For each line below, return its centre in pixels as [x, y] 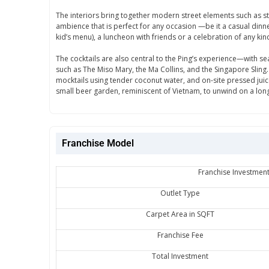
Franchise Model [98, 143]
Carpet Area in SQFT [180, 214]
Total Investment [180, 256]
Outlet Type [180, 193]
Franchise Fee [180, 235]
